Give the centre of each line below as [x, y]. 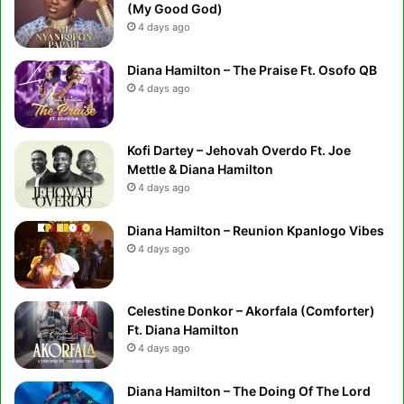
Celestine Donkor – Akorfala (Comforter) [251, 310]
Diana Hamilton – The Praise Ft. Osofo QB [252, 69]
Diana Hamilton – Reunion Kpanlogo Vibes [256, 230]
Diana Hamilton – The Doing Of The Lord [249, 390]
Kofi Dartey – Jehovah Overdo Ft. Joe [239, 150]
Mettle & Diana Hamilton [200, 169]
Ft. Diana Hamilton [183, 329]
